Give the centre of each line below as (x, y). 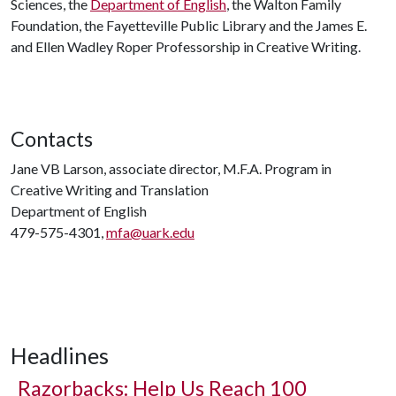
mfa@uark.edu (150, 232)
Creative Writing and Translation (110, 189)
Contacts (52, 138)
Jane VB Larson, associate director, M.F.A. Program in (171, 168)
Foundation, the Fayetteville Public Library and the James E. (189, 25)
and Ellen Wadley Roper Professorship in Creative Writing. (187, 46)
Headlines (60, 355)
